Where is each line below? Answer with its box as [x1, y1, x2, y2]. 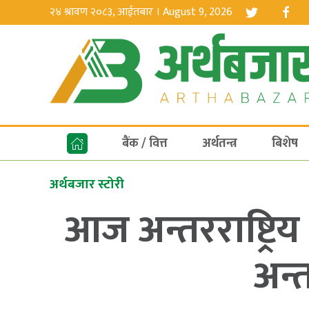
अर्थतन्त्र [202, 132, 237, 154]
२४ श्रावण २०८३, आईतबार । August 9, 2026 [50, 3, 232, 21]
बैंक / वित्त [122, 132, 168, 154]
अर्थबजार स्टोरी [50, 173, 124, 196]
